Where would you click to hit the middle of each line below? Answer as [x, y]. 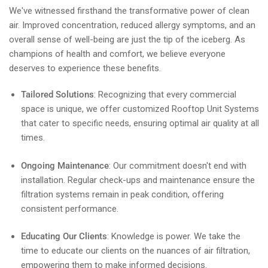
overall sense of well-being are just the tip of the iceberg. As [127, 39]
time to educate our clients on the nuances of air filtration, [135, 251]
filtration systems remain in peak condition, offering [122, 194]
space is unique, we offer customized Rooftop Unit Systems [140, 109]
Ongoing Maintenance [65, 165]
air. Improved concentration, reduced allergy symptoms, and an [132, 25]
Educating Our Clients [64, 236]
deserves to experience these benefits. [85, 68]
